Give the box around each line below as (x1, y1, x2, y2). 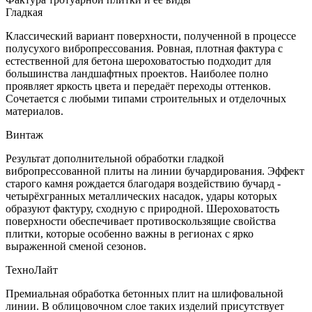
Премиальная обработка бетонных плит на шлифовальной (6, 287, 283, 299)
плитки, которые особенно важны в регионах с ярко (6, 227, 253, 240)
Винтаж (6, 128, 43, 141)
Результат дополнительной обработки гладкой (6, 152, 224, 164)
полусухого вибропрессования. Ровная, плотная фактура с (6, 42, 283, 54)
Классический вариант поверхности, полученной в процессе (6, 29, 296, 42)
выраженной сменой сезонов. (6, 240, 146, 252)
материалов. (6, 104, 63, 117)
